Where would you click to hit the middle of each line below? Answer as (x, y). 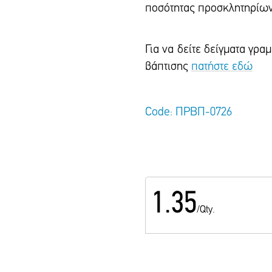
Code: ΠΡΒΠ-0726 (189, 112)
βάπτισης (168, 67)
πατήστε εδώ (222, 67)
